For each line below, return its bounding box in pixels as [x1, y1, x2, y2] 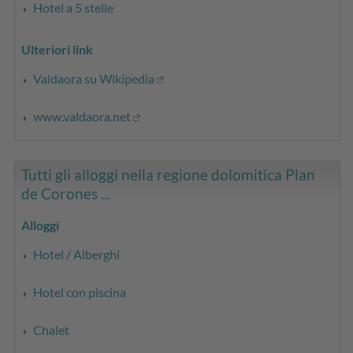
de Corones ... [21, 184, 111, 203]
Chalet [33, 321, 70, 337]
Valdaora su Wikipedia [33, 70, 155, 86]
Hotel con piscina [33, 284, 127, 299]
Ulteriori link [21, 41, 94, 57]
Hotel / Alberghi [33, 246, 121, 262]
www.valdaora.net [33, 108, 132, 124]
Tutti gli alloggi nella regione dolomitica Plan [21, 165, 316, 184]
